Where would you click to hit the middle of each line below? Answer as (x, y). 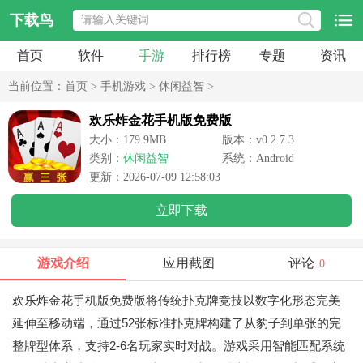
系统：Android (258, 158)
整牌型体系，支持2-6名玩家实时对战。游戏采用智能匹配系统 (179, 346)
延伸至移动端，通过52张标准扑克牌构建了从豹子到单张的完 (177, 323)
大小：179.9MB (128, 140)
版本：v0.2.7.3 (258, 140)
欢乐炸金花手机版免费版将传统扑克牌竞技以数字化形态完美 (176, 300)
